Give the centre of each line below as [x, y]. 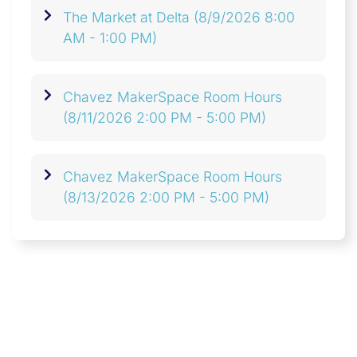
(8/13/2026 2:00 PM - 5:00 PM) [166, 198]
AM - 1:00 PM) [110, 38]
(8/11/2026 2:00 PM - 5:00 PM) [165, 118]
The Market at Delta [126, 18]
